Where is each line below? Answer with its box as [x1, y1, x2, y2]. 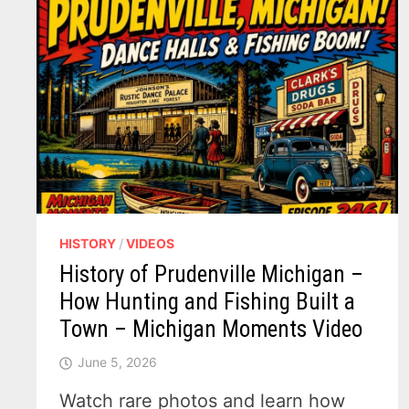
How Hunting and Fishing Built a [59, 288, 356, 316]
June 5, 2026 [78, 354, 158, 371]
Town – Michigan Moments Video [59, 316, 363, 343]
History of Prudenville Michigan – [59, 261, 364, 288]
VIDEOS [126, 236, 175, 252]
